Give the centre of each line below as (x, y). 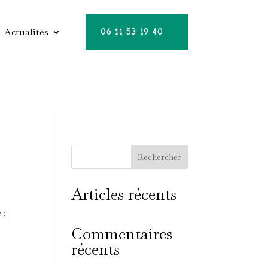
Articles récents (124, 194)
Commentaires (122, 234)
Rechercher (159, 157)
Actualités (27, 32)
